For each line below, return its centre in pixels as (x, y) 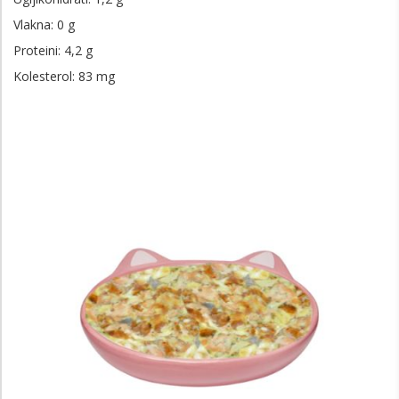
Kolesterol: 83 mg (64, 76)
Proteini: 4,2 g (53, 50)
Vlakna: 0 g (44, 24)
